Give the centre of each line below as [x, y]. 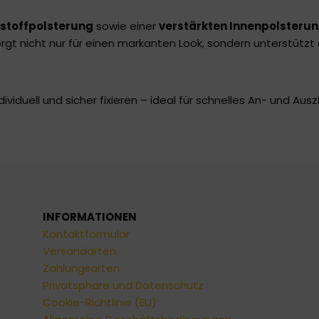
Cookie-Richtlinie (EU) [100, 303]
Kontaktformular [86, 234]
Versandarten [79, 251]
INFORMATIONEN [90, 217]
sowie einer [126, 26]
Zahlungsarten [81, 268]
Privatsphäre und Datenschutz [123, 286]
